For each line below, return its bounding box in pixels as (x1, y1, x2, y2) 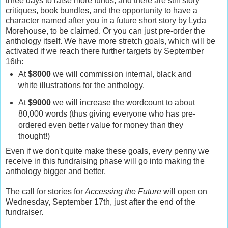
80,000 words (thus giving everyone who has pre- (18, 109, 195, 118)
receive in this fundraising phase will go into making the (6, 156, 205, 165)
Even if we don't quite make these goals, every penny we (6, 146, 209, 155)
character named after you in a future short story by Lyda (6, 16, 206, 25)
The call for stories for (6, 187, 85, 196)
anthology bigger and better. (6, 166, 106, 176)
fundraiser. (6, 207, 43, 216)
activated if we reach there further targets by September (6, 46, 204, 55)
